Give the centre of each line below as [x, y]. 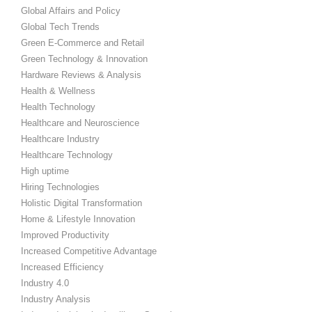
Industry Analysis [56, 299]
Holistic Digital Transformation [81, 203]
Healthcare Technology [67, 155]
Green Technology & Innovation [84, 59]
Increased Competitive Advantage [89, 251]
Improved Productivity [65, 235]
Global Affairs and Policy [71, 11]
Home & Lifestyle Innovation [78, 219]
